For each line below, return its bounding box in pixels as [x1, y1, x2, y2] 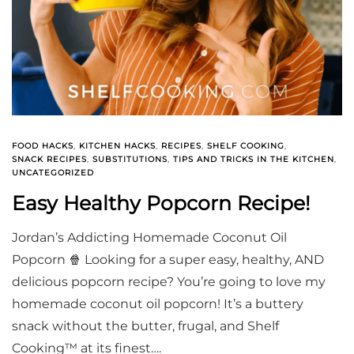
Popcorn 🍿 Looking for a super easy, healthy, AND [12, 252, 324, 268]
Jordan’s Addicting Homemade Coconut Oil [12, 230, 287, 246]
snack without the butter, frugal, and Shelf [12, 318, 279, 334]
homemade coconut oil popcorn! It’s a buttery [12, 296, 303, 312]
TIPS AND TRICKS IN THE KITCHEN [173, 154, 334, 165]
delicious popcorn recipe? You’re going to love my [12, 274, 326, 290]
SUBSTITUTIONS [92, 154, 168, 165]
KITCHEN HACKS [79, 141, 156, 152]
